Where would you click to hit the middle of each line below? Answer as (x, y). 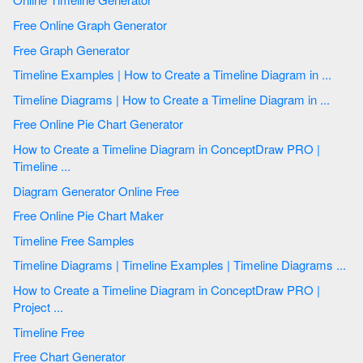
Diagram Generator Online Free (122, 190)
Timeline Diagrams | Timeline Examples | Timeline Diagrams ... (343, 265)
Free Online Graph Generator (142, 24)
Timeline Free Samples (111, 240)
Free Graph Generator (105, 49)
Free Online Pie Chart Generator (158, 124)
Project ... (60, 306)
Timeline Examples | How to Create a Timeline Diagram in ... (328, 75)
